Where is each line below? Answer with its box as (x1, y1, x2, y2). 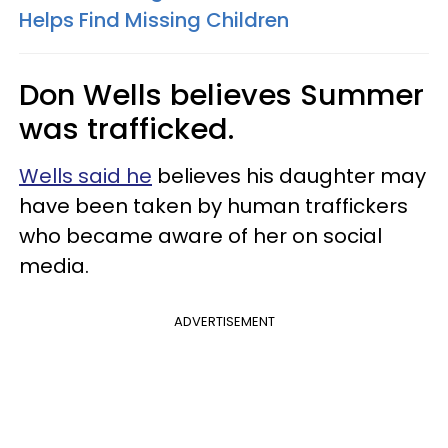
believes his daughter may (152, 161, 426, 190)
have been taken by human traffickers (19, 191, 408, 220)
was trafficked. (19, 108, 234, 149)
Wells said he (19, 161, 152, 190)
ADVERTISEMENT (173, 311, 275, 331)
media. (19, 251, 89, 280)
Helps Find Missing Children (19, 5, 289, 34)
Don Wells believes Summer (19, 74, 424, 115)
